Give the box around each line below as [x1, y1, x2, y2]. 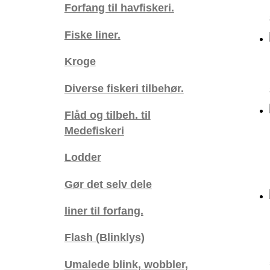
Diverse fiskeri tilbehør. [64, 81, 184, 95]
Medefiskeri [64, 124, 124, 137]
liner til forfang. [64, 204, 143, 218]
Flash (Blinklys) [64, 231, 145, 244]
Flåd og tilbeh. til [64, 108, 151, 121]
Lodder [64, 151, 101, 164]
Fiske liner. [64, 28, 121, 41]
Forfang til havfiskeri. [64, 1, 174, 14]
